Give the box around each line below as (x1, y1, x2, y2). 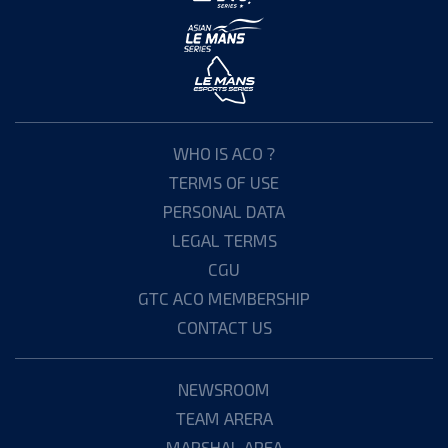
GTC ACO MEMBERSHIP (138, 287, 310, 308)
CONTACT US (176, 316, 272, 337)
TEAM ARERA (175, 407, 273, 428)
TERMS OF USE (169, 171, 279, 192)
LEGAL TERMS (171, 229, 277, 250)
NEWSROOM (178, 378, 270, 399)
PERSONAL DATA (163, 200, 285, 221)
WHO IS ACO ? (173, 142, 275, 163)
